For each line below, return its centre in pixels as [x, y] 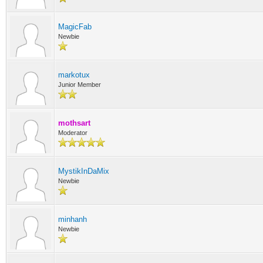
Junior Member [80, 85]
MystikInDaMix [84, 171]
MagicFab [75, 27]
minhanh [73, 219]
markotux [74, 75]
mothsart [74, 123]
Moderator [73, 133]
